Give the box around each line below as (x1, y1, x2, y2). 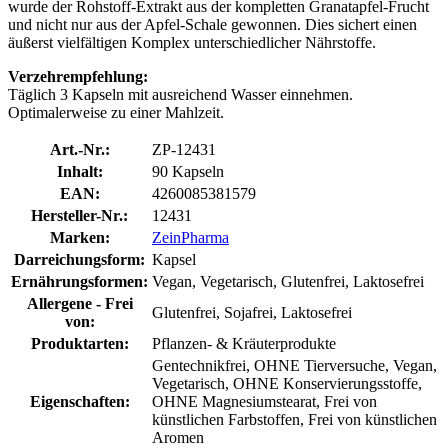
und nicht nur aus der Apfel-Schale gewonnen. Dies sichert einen (8, 15, 417, 33)
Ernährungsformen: (11, 272, 148, 290)
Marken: (49, 228, 110, 246)
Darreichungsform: (14, 250, 145, 268)
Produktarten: (30, 334, 129, 352)
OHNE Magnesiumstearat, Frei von (152, 392, 377, 410)
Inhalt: (56, 162, 103, 180)
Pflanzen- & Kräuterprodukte (152, 334, 336, 352)
